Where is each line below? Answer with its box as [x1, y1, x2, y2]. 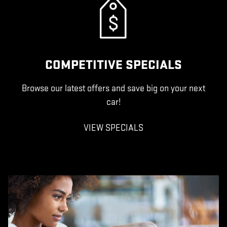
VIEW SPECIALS [84, 123, 143, 133]
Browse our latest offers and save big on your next [22, 83, 205, 94]
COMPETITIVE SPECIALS [45, 57, 182, 73]
